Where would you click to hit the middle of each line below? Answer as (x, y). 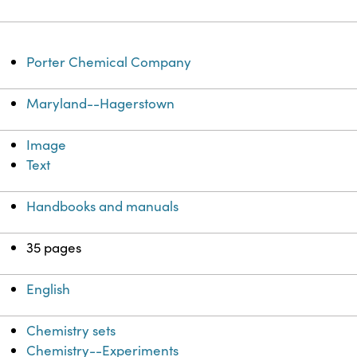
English (49, 289)
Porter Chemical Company (109, 62)
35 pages (54, 248)
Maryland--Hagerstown (101, 104)
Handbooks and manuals (103, 206)
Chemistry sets (71, 331)
